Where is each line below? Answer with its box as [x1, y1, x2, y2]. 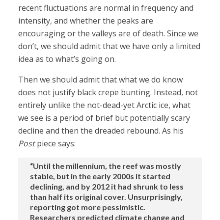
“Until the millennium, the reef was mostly [30, 161, 182, 171]
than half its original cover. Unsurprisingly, [30, 192, 183, 202]
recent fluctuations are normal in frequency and [18, 2, 194, 14]
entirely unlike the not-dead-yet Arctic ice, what [18, 100, 191, 111]
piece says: [35, 138, 76, 149]
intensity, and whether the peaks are [18, 15, 154, 27]
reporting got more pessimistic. [30, 202, 146, 212]
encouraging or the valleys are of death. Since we [18, 28, 199, 39]
